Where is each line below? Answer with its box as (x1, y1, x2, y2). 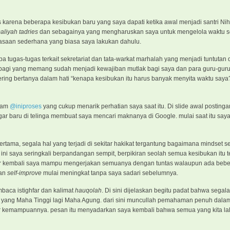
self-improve (7, 169, 42, 177)
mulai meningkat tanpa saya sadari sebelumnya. (42, 169, 178, 177)
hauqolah (75, 187, 102, 195)
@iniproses (10, 102, 42, 110)
